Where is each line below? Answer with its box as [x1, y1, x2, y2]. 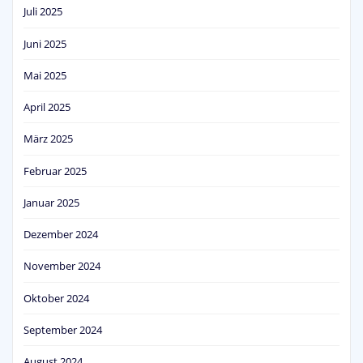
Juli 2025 [23, 4, 62, 19]
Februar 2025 [23, 163, 87, 178]
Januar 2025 [23, 194, 79, 210]
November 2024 [23, 258, 100, 274]
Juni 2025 [23, 36, 66, 51]
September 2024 [23, 322, 102, 337]
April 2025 [23, 100, 70, 115]
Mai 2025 [23, 67, 66, 83]
